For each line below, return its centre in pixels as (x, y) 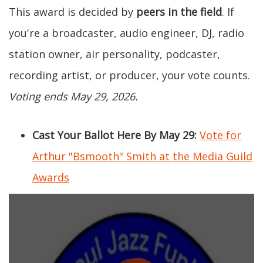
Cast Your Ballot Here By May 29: (114, 135)
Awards (51, 177)
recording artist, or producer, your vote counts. (129, 75)
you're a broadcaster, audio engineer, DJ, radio (127, 33)
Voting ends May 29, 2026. (73, 96)
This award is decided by (73, 11)
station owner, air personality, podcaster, (114, 54)
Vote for (220, 135)
